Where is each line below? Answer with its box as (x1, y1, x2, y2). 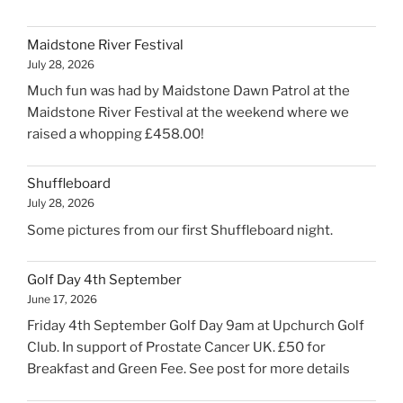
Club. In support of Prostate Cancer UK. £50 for (27, 339, 326, 356)
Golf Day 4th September (27, 271, 182, 288)
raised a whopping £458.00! (27, 126, 207, 143)
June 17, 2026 (27, 291, 97, 306)
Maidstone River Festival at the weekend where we (27, 104, 349, 121)
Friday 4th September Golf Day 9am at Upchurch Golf (27, 318, 364, 335)
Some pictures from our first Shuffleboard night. (27, 221, 333, 238)
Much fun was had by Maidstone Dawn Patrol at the (27, 83, 350, 100)
